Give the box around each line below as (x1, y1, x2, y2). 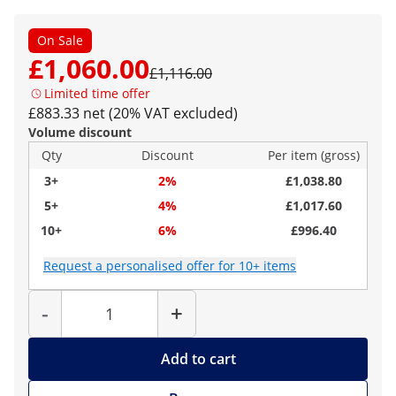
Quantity (109, 287, 150, 302)
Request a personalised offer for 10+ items (43, 257, 296, 274)
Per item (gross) (268, 147, 360, 164)
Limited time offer (44, 85, 150, 102)
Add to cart (160, 349, 236, 369)
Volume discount (28, 124, 132, 141)
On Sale (37, 32, 83, 49)
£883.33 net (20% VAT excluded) (28, 103, 238, 123)
